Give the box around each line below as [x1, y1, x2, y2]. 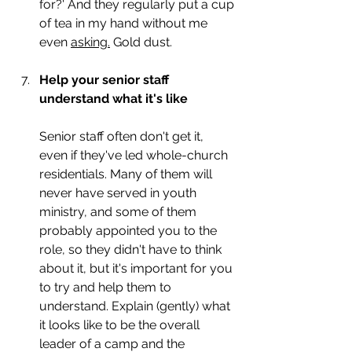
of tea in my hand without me [39, 15, 211, 31]
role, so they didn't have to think [39, 241, 225, 257]
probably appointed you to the [39, 222, 220, 238]
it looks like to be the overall [39, 317, 203, 332]
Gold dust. [110, 34, 175, 49]
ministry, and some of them [39, 203, 200, 219]
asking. [71, 34, 110, 49]
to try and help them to [39, 279, 174, 295]
